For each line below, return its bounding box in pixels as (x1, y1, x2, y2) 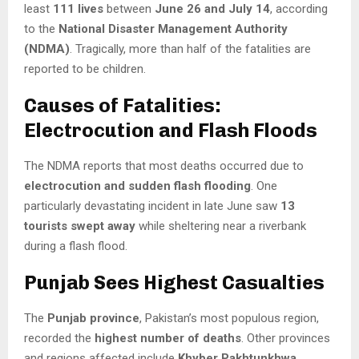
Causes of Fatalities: (24, 94, 221, 118)
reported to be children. (24, 62, 146, 77)
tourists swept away (24, 219, 135, 234)
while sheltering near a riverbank (135, 219, 306, 234)
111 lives (53, 2, 103, 17)
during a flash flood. (24, 239, 127, 254)
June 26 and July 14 (155, 2, 270, 17)
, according (270, 2, 328, 17)
